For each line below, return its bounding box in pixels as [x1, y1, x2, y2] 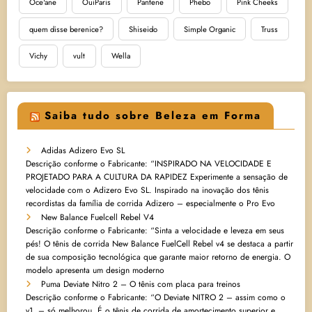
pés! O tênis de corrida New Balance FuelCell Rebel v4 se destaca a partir [26, 237, 293, 251]
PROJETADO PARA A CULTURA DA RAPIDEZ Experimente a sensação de [26, 171, 288, 184]
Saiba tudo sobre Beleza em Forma [45, 108, 261, 124]
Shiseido [129, 23, 158, 35]
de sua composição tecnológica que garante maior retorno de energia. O [26, 251, 290, 264]
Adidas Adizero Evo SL [41, 144, 125, 157]
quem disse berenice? [29, 23, 103, 35]
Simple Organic [183, 23, 235, 35]
